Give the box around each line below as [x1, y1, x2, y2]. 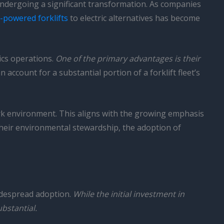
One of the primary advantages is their [55, 53, 200, 64]
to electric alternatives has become [68, 12, 200, 23]
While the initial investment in [73, 188, 184, 200]
